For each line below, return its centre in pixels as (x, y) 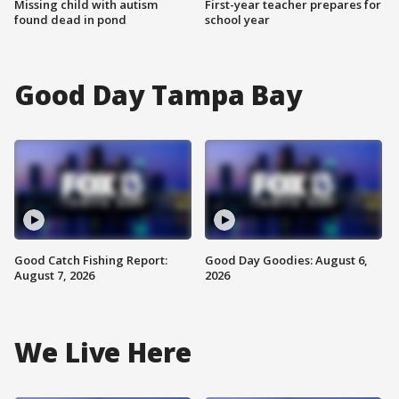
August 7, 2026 (54, 275)
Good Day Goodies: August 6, (286, 260)
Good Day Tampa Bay (159, 95)
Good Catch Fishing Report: (91, 260)
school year (237, 20)
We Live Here (103, 352)
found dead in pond (70, 20)
